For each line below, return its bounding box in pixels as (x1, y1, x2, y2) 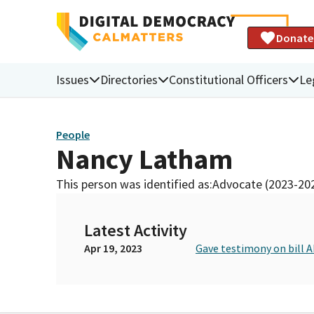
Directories (100, 71, 158, 88)
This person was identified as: (56, 175, 212, 192)
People (56, 128, 90, 142)
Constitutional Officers (169, 71, 288, 88)
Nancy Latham (56, 141, 233, 177)
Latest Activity (84, 219, 187, 241)
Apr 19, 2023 (84, 240, 142, 255)
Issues (56, 71, 89, 88)
